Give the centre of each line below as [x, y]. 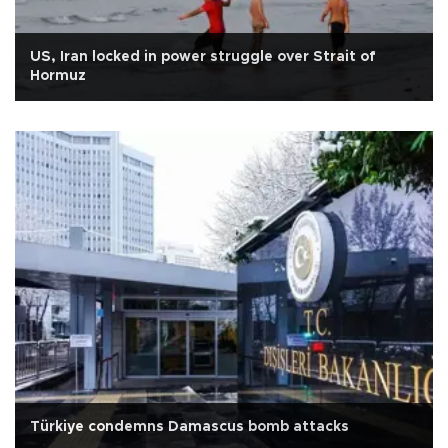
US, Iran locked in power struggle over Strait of [203, 56]
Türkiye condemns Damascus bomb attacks [189, 426]
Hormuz [58, 75]
